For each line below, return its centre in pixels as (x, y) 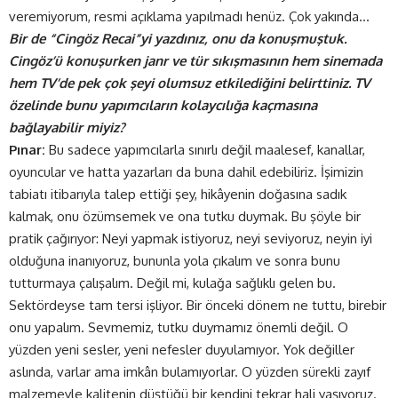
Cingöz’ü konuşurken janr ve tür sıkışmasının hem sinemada (195, 60)
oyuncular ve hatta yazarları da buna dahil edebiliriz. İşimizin (186, 171)
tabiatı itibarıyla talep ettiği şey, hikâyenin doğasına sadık (178, 194)
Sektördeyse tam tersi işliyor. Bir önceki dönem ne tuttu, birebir (198, 305)
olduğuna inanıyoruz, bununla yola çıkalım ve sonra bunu (175, 260)
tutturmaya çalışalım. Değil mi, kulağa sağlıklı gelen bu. (172, 283)
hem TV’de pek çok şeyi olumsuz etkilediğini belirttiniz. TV (190, 83)
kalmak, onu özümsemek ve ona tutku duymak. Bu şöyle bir (185, 216)
